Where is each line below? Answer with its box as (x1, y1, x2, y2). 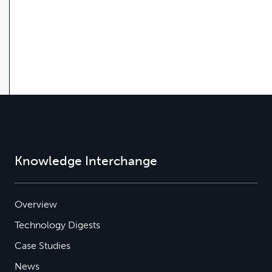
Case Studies (15, 239, 70, 251)
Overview (15, 198, 57, 210)
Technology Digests (15, 219, 100, 231)
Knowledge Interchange (15, 152, 157, 168)
